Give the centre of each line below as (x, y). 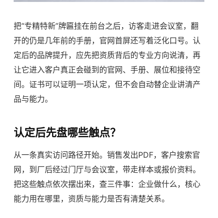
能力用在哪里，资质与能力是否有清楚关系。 (91, 199)
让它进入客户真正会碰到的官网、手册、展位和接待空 (107, 70)
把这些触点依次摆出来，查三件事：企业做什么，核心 (107, 184)
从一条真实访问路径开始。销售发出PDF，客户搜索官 (107, 155)
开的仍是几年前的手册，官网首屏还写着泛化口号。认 (107, 41)
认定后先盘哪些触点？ (67, 133)
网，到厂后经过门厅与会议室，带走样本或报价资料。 (107, 170)
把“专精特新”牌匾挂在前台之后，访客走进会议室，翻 (106, 26)
